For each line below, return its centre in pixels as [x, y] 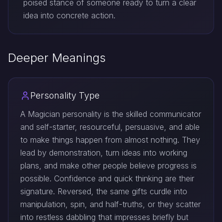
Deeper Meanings [57, 58]
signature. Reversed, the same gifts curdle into [104, 191]
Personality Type [65, 95]
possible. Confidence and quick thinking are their [107, 178]
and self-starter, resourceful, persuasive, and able [110, 127]
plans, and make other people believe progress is [109, 166]
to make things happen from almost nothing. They [110, 140]
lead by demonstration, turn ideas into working [104, 153]
